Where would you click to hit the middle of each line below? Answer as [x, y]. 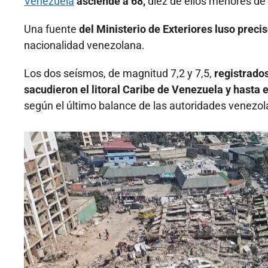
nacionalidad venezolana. [84, 45]
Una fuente [51, 29]
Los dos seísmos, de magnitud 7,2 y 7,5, [119, 74]
